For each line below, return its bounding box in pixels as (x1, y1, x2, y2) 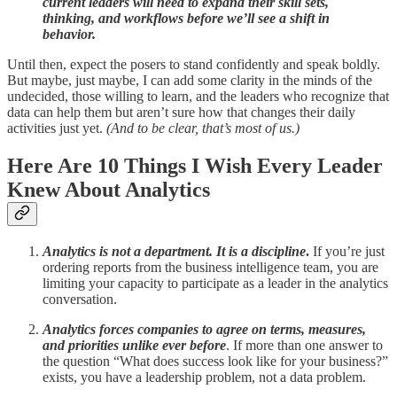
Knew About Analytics (7, 178, 210, 202)
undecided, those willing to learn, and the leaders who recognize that (7, 89, 389, 105)
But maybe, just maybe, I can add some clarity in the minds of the (7, 73, 372, 89)
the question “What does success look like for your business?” (43, 354, 388, 370)
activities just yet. (7, 121, 106, 136)
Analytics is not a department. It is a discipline (43, 244, 306, 260)
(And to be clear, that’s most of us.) (106, 121, 300, 136)
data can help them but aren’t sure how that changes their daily (7, 105, 355, 121)
